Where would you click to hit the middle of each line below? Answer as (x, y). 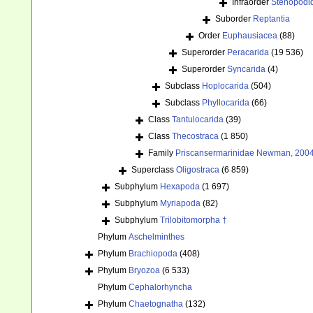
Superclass (154, 170)
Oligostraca (198, 170)
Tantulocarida (198, 120)
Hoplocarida (225, 86)
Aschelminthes (156, 237)
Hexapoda (180, 187)
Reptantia (271, 19)
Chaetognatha (156, 304)
